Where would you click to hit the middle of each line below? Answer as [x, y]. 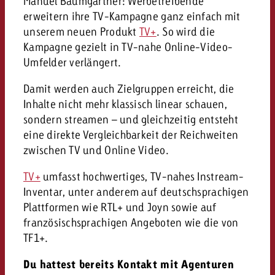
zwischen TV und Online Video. [96, 149]
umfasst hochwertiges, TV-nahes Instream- [142, 176]
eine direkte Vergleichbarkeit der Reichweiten [131, 134]
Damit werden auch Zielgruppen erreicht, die [129, 88]
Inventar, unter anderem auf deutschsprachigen [136, 191]
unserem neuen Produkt [81, 31]
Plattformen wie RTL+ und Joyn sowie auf [120, 207]
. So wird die [186, 31]
